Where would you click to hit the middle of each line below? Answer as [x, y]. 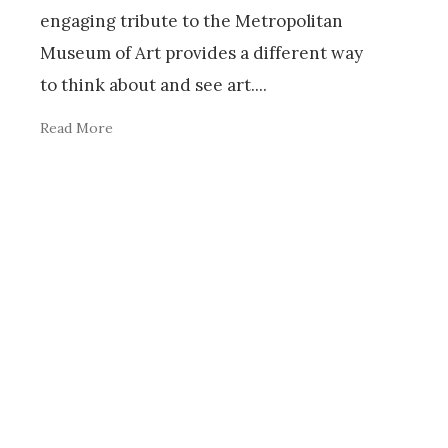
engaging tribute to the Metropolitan [191, 21]
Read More [76, 128]
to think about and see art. [147, 85]
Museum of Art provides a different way [201, 53]
